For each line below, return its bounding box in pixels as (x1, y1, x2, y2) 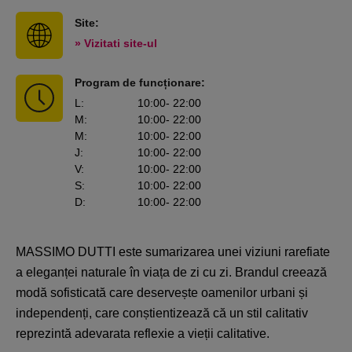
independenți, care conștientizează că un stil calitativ (16, 306, 308, 320)
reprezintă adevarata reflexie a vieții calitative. (16, 326, 269, 340)
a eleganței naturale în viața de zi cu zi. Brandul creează (16, 265, 327, 279)
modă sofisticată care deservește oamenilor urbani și (16, 285, 308, 299)
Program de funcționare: (75, 75, 205, 89)
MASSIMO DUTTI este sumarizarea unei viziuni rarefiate (16, 244, 330, 258)
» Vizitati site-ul (75, 36, 157, 49)
